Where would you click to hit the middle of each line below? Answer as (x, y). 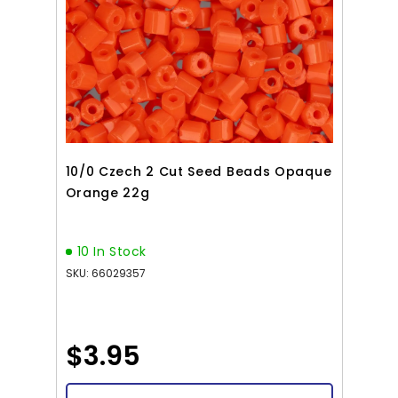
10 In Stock (112, 251)
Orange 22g (107, 192)
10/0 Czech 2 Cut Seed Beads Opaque (199, 171)
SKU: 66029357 (105, 273)
